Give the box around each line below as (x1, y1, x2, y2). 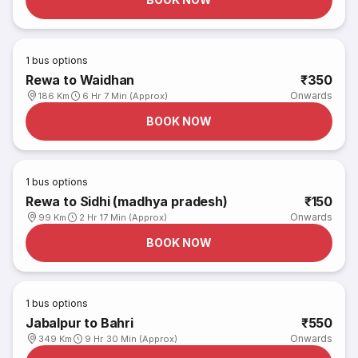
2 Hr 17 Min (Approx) (79, 212, 168, 223)
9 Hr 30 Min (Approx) (85, 333, 178, 344)
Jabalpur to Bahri (26, 315, 133, 331)
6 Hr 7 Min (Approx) (82, 90, 169, 101)
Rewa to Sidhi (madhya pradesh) (26, 193, 228, 209)
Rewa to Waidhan (26, 72, 135, 88)
